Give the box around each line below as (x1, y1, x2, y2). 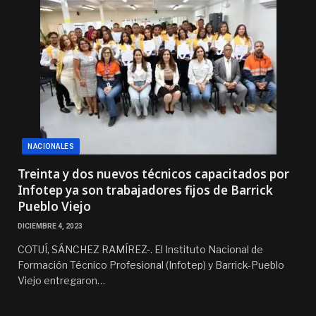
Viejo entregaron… (18, 274, 105, 287)
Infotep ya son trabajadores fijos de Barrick (18, 182, 273, 199)
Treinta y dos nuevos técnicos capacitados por (18, 166, 289, 183)
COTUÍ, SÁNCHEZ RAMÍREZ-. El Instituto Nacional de (18, 243, 263, 256)
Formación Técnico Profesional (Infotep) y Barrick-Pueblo (18, 259, 284, 272)
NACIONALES (28, 142, 74, 151)
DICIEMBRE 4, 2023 (18, 222, 83, 231)
